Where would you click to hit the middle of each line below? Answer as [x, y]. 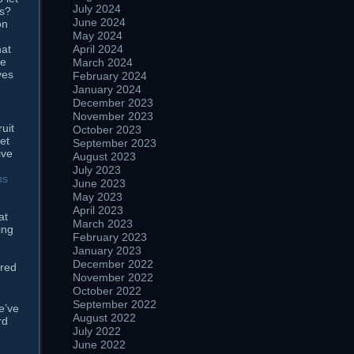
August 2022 [104, 318]
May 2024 [98, 36]
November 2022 [113, 277]
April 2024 [98, 49]
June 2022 [99, 345]
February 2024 [110, 76]
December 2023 [113, 103]
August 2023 [104, 156]
